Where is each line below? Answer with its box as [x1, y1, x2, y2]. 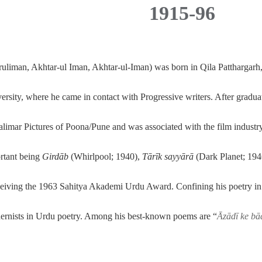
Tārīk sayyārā [142, 151, 194, 161]
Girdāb [42, 151, 68, 161]
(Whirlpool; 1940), [68, 151, 142, 161]
